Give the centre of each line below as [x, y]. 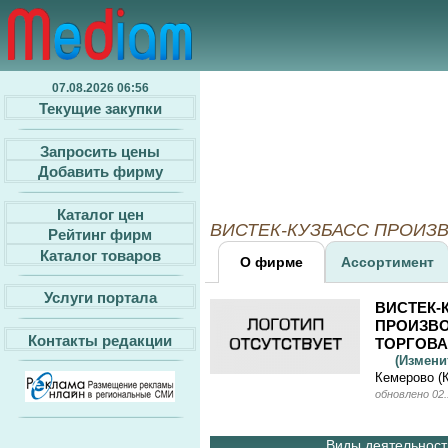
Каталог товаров [100, 255]
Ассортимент [387, 262]
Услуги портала [100, 297]
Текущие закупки [100, 108]
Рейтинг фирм [100, 234]
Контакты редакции [100, 340]
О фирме [271, 262]
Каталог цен [100, 214]
